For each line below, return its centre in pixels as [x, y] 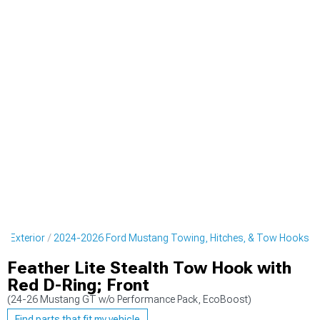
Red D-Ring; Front [78, 285]
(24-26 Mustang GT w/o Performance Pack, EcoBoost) [129, 299]
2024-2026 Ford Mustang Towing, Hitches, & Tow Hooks [181, 238]
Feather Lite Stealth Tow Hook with [149, 268]
